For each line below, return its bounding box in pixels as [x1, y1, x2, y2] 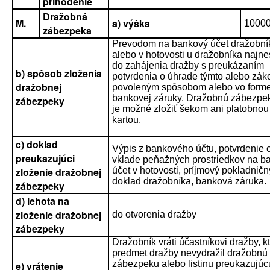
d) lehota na [16, 194, 69, 208]
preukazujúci [16, 151, 75, 165]
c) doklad [16, 137, 58, 151]
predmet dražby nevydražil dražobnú [112, 248, 268, 258]
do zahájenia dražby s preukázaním [112, 60, 264, 71]
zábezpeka [43, 24, 92, 37]
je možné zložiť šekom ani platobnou [112, 104, 269, 114]
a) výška [112, 16, 150, 30]
